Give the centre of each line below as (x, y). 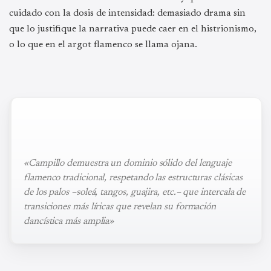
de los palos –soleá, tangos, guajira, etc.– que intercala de (135, 192)
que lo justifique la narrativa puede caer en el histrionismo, (133, 29)
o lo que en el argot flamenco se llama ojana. (103, 44)
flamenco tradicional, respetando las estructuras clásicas (133, 178)
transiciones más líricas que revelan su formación (120, 207)
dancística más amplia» (69, 221)
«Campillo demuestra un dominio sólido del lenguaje (128, 163)
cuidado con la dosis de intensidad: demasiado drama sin (127, 13)
